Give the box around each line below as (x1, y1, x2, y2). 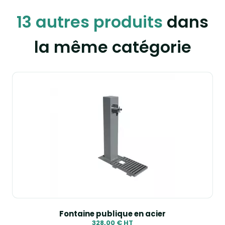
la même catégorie (34, 36, 191, 58)
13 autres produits (17, 11, 163, 33)
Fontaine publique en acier (59, 208, 166, 219)
